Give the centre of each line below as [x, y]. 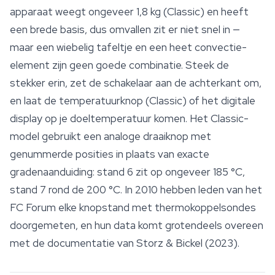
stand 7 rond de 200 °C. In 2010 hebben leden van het [136, 190]
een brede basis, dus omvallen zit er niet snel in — [125, 30]
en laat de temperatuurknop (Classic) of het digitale [133, 101]
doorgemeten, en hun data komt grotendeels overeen [137, 226]
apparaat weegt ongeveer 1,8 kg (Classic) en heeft [129, 12]
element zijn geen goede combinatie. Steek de [119, 65]
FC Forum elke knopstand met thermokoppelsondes [133, 208]
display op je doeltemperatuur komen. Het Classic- [129, 119]
